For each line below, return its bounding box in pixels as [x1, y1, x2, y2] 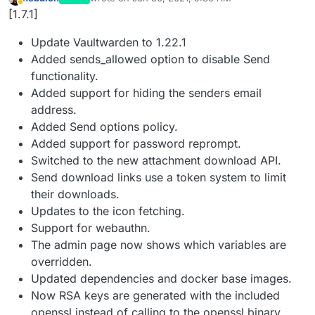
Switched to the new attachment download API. [31, 153, 281, 167]
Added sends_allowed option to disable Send [31, 51, 270, 66]
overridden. [31, 254, 92, 269]
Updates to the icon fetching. [31, 203, 185, 218]
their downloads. [31, 186, 120, 201]
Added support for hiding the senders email [31, 85, 262, 100]
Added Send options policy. [31, 119, 178, 134]
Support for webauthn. [31, 220, 150, 235]
